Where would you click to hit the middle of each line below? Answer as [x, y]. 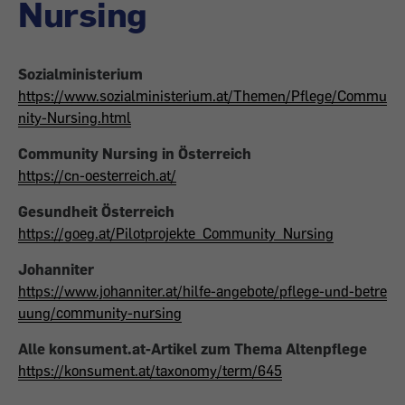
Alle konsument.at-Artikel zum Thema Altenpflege [193, 349]
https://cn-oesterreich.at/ [97, 175]
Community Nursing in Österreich [135, 154]
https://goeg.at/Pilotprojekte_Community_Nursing [176, 233]
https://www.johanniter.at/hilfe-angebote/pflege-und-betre [202, 291]
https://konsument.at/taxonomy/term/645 [150, 371]
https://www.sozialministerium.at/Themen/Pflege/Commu [202, 96]
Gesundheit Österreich [96, 212]
